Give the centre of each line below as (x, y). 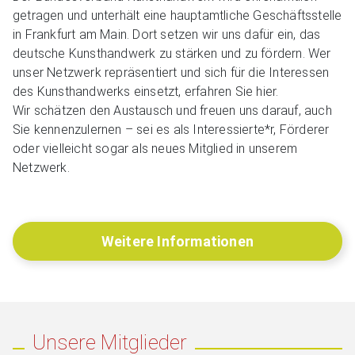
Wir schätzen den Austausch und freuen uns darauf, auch (172, 111)
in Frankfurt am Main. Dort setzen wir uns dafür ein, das (167, 35)
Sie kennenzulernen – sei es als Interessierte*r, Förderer (171, 130)
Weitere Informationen (177, 241)
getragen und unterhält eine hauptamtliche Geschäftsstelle (177, 16)
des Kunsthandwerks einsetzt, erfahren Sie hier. (146, 92)
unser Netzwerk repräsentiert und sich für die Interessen (171, 73)
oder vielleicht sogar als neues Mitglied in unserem (155, 149)
